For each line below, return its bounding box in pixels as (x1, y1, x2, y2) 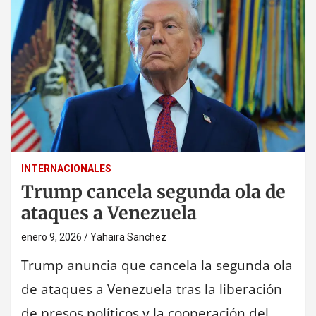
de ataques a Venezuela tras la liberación (21, 279, 282, 298)
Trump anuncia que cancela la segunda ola (21, 255, 293, 274)
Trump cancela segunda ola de (21, 180, 286, 203)
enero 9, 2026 (21, 231, 82, 243)
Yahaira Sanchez (90, 231, 166, 243)
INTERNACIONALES (21, 162, 111, 174)
